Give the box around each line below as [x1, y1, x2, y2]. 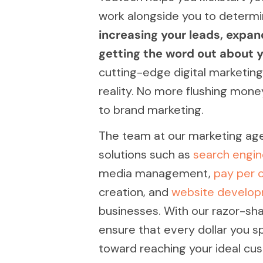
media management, [99, 166, 214, 181]
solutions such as [99, 147, 193, 163]
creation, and [99, 184, 171, 200]
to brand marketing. [99, 102, 204, 118]
